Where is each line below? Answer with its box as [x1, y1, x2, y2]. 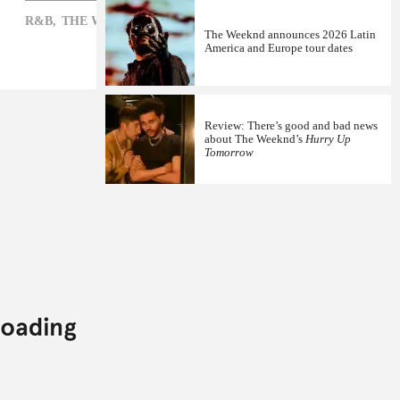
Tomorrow [204, 146, 254, 159]
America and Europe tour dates [204, 41, 353, 54]
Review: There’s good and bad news [204, 119, 378, 132]
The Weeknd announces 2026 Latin [204, 28, 376, 41]
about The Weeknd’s [204, 132, 305, 146]
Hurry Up [305, 132, 351, 146]
